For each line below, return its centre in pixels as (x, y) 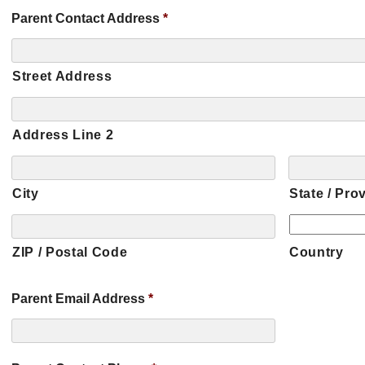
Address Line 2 (63, 135)
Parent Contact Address (86, 18)
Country (317, 252)
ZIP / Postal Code (70, 252)
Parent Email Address (78, 299)
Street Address (62, 76)
